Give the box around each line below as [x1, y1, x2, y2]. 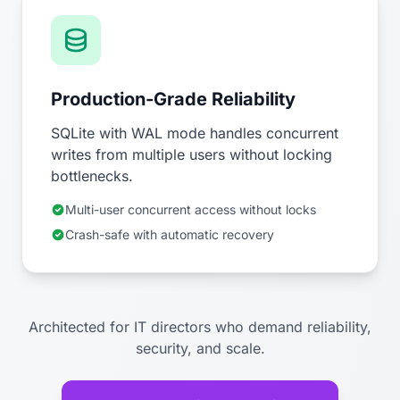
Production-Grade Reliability [51, 88, 296, 111]
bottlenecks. [51, 167, 133, 186]
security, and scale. [135, 339, 265, 358]
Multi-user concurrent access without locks [65, 202, 316, 218]
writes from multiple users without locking [51, 146, 332, 164]
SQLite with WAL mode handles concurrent [51, 124, 338, 143]
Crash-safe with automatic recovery [65, 227, 274, 243]
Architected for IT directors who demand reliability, [29, 318, 371, 337]
